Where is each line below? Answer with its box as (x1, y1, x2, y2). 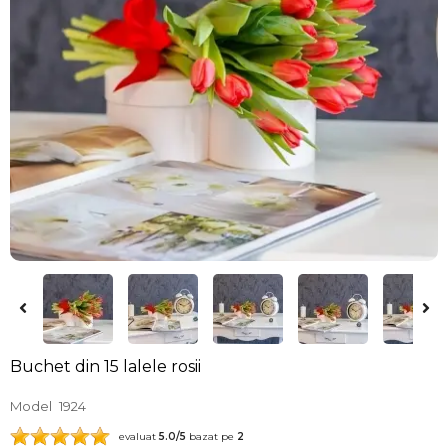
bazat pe (186, 430, 237, 444)
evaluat (110, 430, 159, 444)
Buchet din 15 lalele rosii (10, 356, 201, 376)
